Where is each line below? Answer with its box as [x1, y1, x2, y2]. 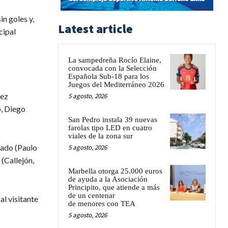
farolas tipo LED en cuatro [68, 123, 152, 132]
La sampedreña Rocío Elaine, [68, 55, 161, 64]
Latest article [58, 20, 133, 37]
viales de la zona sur [68, 131, 133, 140]
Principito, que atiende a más [68, 183, 160, 191]
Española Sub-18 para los [68, 72, 149, 80]
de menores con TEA [68, 199, 135, 208]
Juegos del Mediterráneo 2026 [68, 80, 164, 89]
